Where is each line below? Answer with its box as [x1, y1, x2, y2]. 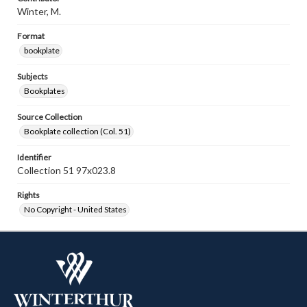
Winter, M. [17, 5, 61, 17]
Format [17, 31, 45, 41]
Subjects [17, 71, 48, 82]
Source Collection [17, 112, 82, 122]
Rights [17, 190, 40, 200]
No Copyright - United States [24, 204, 127, 214]
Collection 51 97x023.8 [17, 164, 116, 176]
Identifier [17, 152, 51, 162]
